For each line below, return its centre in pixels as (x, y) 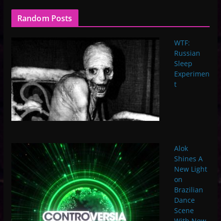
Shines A (188, 158)
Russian (187, 53)
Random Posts (45, 18)
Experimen (192, 74)
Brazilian (188, 189)
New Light (190, 169)
